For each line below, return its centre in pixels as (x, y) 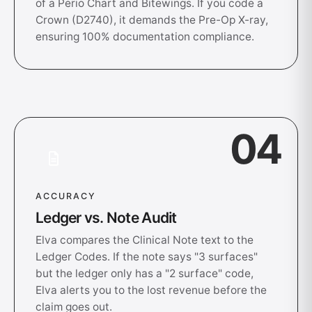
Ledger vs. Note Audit (106, 218)
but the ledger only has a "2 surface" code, (145, 273)
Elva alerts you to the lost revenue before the (151, 290)
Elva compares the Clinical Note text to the (145, 240)
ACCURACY (66, 196)
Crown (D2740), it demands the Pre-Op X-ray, (152, 20)
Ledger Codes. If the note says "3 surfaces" (147, 257)
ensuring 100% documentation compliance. (145, 37)
